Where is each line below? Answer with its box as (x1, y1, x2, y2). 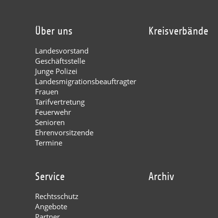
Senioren (35, 117, 65, 127)
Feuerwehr (35, 107, 71, 117)
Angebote (35, 201, 67, 211)
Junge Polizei (35, 66, 77, 76)
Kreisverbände (148, 25, 209, 37)
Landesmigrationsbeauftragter (35, 76, 136, 86)
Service (35, 170, 65, 182)
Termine (35, 137, 62, 147)
